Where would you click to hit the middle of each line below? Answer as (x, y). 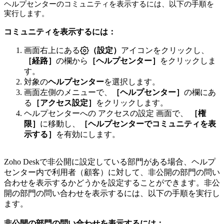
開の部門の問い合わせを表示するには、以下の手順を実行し (112, 193)
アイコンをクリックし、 (165, 50)
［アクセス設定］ (64, 102)
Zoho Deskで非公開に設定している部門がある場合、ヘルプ (110, 161)
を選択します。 (132, 81)
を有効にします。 (88, 134)
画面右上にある (52, 50)
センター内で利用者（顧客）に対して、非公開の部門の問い (112, 172)
